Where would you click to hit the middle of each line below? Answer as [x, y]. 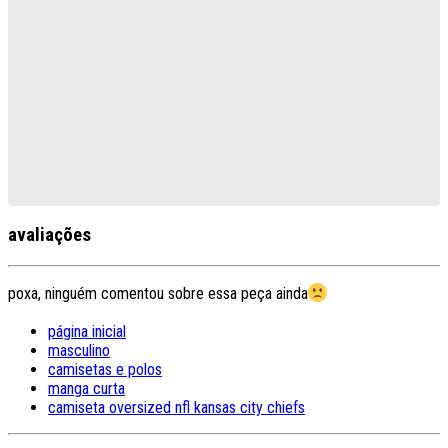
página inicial [87, 332]
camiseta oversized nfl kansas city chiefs [176, 408]
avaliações [49, 235]
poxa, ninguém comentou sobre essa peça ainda [158, 293]
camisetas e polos [105, 370]
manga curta [86, 389]
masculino [79, 351]
